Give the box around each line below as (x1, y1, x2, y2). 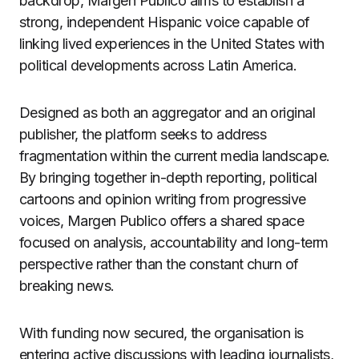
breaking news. (19, 277, 115, 294)
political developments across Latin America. (19, 57, 297, 74)
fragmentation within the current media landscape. (19, 147, 330, 164)
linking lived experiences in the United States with (19, 35, 325, 52)
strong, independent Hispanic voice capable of (19, 14, 310, 30)
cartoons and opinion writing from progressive (19, 191, 306, 208)
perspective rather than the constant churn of (19, 256, 299, 272)
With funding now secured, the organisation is (19, 325, 304, 341)
